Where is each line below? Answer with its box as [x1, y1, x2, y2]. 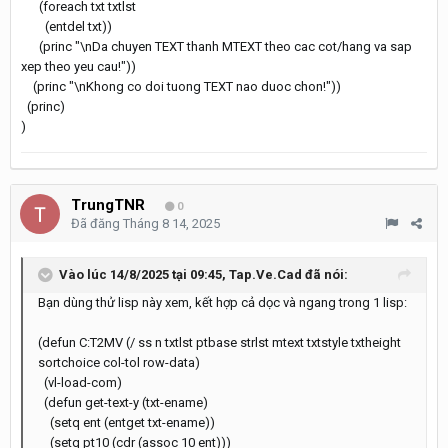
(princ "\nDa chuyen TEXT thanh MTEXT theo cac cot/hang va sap [21, 38, 412, 54]
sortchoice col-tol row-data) [38, 354, 200, 370]
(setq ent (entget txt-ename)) [38, 414, 215, 430]
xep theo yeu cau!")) [21, 58, 136, 74]
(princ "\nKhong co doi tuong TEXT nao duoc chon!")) [21, 78, 341, 94]
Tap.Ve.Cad [229, 266, 302, 282]
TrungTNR [71, 195, 145, 214]
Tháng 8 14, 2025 [123, 215, 220, 231]
